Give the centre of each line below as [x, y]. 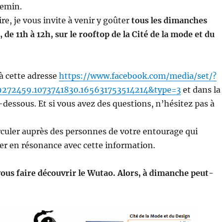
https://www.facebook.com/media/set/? [138, 76]
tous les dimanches [169, 21]
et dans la [200, 90]
